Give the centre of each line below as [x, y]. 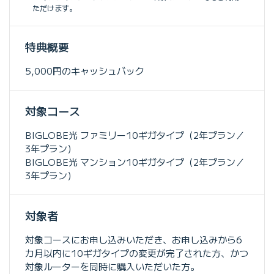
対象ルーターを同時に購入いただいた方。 [112, 266]
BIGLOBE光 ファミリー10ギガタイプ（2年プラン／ [135, 135]
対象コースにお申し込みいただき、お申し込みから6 [134, 239]
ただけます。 [55, 8]
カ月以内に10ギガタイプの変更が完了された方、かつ [137, 253]
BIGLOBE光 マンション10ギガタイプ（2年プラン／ [135, 161]
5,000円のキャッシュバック [85, 70]
